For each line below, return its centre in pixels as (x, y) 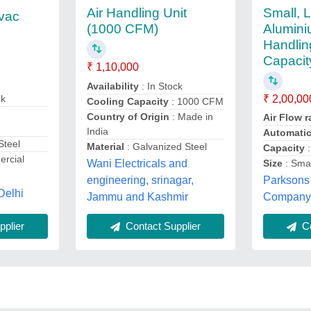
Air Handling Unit (136, 13)
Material (105, 146)
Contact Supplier (161, 226)
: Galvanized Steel (165, 146)
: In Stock (160, 86)
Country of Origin (128, 116)
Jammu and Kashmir (137, 196)
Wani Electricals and (137, 163)
